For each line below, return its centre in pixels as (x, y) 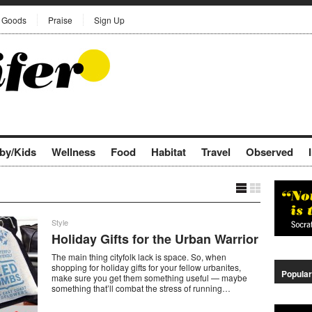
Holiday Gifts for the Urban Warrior (155, 239)
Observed (270, 152)
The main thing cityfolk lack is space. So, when (139, 257)
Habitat (169, 152)
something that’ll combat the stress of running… (141, 288)
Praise (60, 20)
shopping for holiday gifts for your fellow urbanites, (146, 267)
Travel (216, 152)
